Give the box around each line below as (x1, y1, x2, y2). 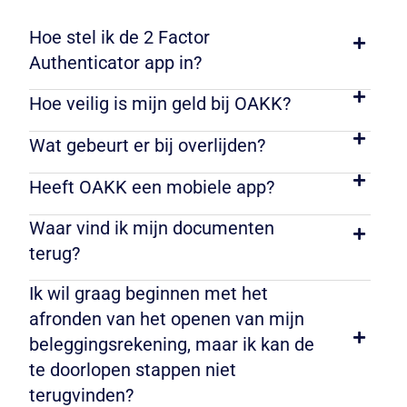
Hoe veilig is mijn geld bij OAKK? (29, 93, 291, 115)
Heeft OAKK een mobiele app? (29, 176, 274, 199)
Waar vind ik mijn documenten (29, 217, 274, 240)
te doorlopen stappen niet (29, 359, 236, 382)
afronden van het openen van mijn (29, 308, 304, 331)
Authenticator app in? (29, 52, 202, 74)
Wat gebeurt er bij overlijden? (29, 134, 265, 157)
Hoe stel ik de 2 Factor (29, 26, 210, 49)
